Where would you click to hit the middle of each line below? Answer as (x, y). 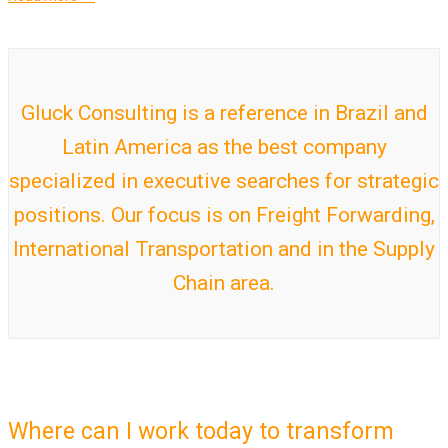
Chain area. (224, 283)
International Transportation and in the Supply (224, 249)
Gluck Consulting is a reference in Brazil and (224, 113)
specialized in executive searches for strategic (224, 181)
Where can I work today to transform (201, 431)
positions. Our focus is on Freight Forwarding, (224, 215)
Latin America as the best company (224, 147)
